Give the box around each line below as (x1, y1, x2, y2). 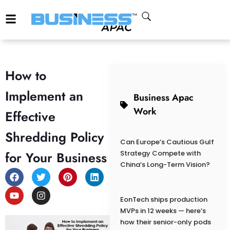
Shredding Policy (5, 128, 104, 147)
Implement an (5, 87, 83, 106)
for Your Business (5, 148, 107, 167)
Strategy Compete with (120, 148, 201, 159)
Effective (5, 107, 55, 126)
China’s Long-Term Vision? (120, 160, 210, 170)
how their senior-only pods (120, 217, 211, 227)
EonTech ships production (120, 195, 207, 205)
